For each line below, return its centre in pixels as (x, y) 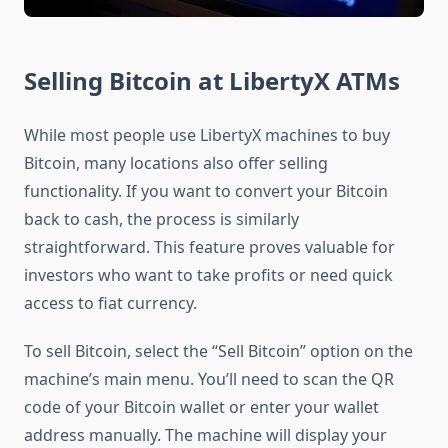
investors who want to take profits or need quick (208, 275)
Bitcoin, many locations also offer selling (176, 163)
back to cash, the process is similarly (161, 219)
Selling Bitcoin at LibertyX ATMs (212, 81)
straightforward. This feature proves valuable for (209, 247)
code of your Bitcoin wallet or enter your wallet (201, 407)
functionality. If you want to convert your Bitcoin (206, 191)
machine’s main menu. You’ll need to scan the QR (209, 379)
